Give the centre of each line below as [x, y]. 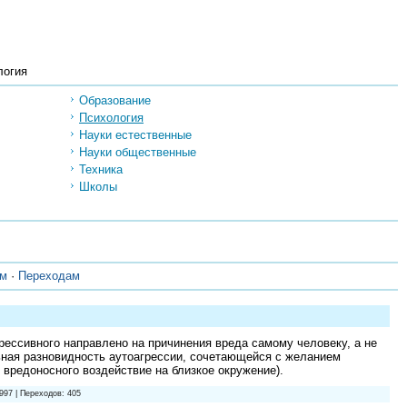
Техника [101, 169]
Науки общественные [138, 152]
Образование [115, 100]
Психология [111, 117]
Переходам [49, 276]
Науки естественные [135, 134]
